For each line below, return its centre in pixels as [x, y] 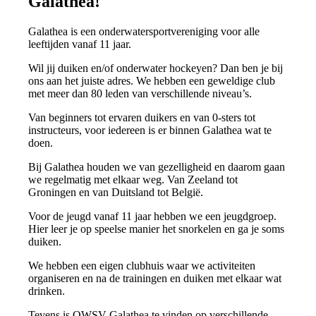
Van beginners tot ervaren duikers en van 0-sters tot [142, 117]
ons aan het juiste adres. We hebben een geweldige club [152, 80]
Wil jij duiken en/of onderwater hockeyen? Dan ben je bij [156, 68]
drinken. [47, 291]
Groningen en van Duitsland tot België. [116, 192]
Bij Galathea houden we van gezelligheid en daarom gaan [157, 166]
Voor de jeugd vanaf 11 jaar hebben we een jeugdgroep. [153, 216]
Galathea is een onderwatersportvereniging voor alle [144, 31]
